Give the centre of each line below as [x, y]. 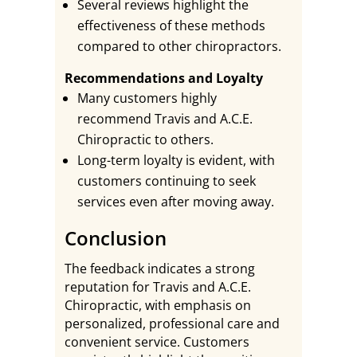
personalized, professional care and [172, 324]
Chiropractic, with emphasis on [157, 305]
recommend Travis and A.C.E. [165, 119]
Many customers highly [147, 98]
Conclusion [115, 238]
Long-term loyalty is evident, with [176, 160]
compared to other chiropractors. [179, 46]
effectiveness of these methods [171, 25]
